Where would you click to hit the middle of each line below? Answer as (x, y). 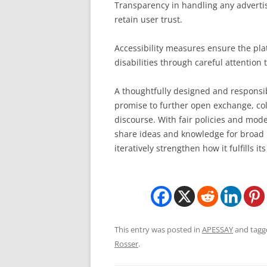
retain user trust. (148, 19)
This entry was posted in (158, 229)
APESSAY (218, 229)
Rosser (126, 244)
